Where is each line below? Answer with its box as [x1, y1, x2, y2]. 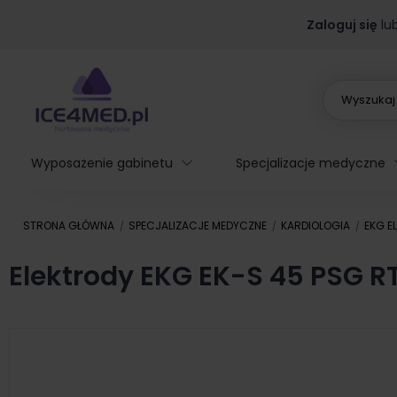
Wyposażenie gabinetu [31, 154, 173, 172]
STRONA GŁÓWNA [23, 218, 114, 233]
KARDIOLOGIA [280, 218, 350, 233]
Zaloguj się [306, 16, 378, 34]
